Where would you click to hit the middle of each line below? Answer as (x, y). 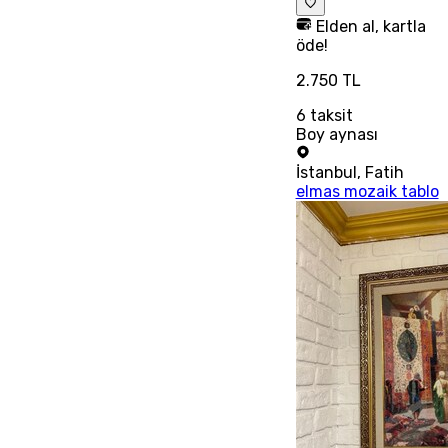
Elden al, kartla (368, 26)
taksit (329, 115)
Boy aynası (336, 134)
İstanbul (326, 172)
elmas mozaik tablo (367, 191)
